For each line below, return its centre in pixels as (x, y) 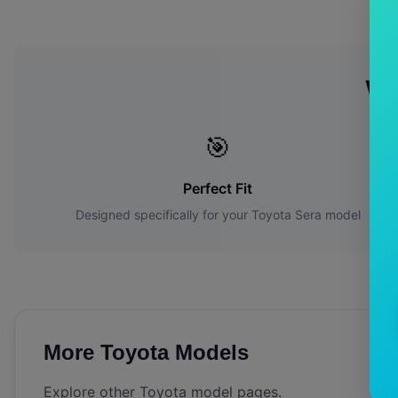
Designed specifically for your (163, 215)
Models (209, 353)
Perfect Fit (218, 189)
